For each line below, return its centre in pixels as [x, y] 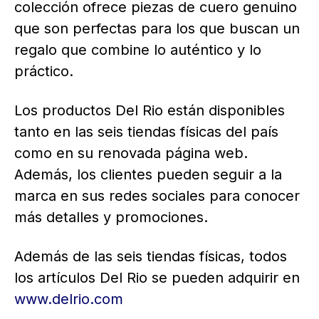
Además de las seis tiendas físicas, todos [151, 256]
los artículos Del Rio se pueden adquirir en [157, 277]
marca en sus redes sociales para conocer [157, 195]
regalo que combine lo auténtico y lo [138, 49]
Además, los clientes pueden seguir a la [148, 174]
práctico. [44, 71]
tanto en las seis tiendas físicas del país [146, 131]
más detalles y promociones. [111, 217]
